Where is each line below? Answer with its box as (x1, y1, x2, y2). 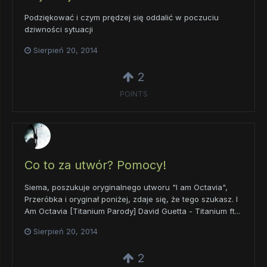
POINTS (119, 89, 148, 99)
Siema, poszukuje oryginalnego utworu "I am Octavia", (24, 182, 228, 192)
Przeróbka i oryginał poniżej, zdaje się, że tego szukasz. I (24, 194, 238, 204)
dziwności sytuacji (24, 24, 93, 35)
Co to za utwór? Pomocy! (24, 157, 166, 172)
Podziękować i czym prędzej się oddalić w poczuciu (24, 13, 219, 23)
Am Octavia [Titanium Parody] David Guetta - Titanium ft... (24, 206, 240, 216)
